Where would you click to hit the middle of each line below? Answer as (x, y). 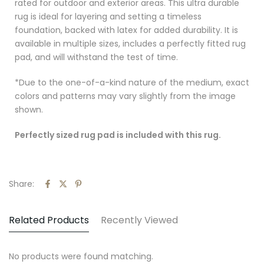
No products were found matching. (81, 256)
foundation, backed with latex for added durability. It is (126, 30)
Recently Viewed (139, 220)
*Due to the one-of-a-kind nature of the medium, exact (132, 82)
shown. (29, 109)
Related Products (49, 220)
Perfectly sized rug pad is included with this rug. (118, 135)
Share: (22, 184)
